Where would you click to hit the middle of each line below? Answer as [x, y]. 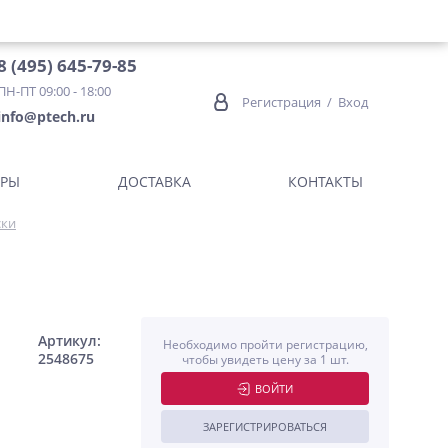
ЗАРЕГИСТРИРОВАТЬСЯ [265, 426]
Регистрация [281, 102]
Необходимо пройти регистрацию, [265, 344]
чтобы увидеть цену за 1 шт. [265, 359]
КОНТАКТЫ [325, 181]
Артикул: [69, 340]
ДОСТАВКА [154, 181]
